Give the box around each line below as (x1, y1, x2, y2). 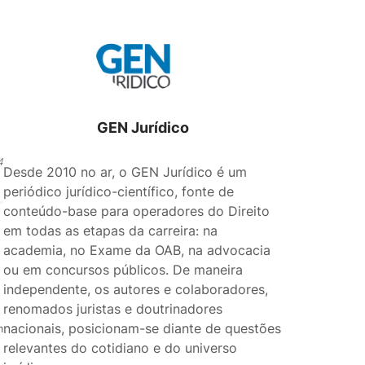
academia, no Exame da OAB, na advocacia (3, 242, 271, 258)
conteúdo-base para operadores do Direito (3, 203, 270, 219)
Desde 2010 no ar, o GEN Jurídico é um (3, 164, 248, 180)
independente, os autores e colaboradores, (3, 281, 269, 297)
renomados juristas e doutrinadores (3, 301, 223, 317)
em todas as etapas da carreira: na (3, 222, 218, 239)
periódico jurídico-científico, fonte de (3, 183, 235, 200)
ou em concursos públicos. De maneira (3, 262, 244, 278)
